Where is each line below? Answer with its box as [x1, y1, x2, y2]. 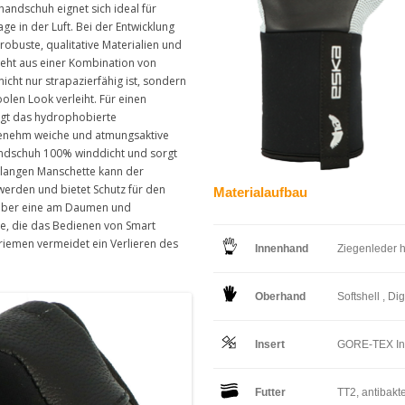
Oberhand [255, 289, 306, 303]
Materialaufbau [213, 184, 307, 200]
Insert [255, 337, 285, 351]
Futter [255, 385, 286, 399]
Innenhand [255, 241, 308, 255]
